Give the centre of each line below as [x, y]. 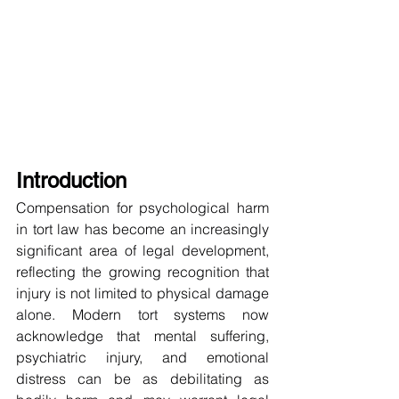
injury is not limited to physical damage [142, 293]
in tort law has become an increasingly [142, 229]
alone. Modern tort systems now [142, 315]
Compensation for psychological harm [142, 208]
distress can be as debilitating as [142, 379]
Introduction [71, 181]
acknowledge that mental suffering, [142, 336]
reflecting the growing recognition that [142, 272]
